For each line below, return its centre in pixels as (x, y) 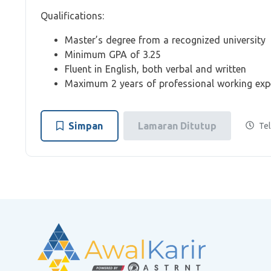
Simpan (86, 126)
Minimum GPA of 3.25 (113, 54)
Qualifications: (72, 16)
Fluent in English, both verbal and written (155, 69)
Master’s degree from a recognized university (165, 40)
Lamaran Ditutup (177, 126)
